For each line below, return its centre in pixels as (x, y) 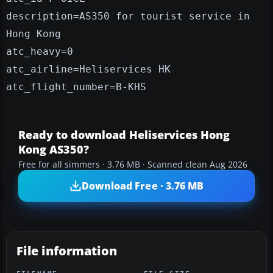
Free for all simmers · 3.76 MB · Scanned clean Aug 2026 (133, 165)
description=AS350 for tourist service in (128, 16)
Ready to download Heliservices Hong (124, 135)
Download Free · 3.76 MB (143, 186)
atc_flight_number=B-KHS (76, 87)
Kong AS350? (54, 150)
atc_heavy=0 (40, 52)
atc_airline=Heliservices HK (88, 69)
